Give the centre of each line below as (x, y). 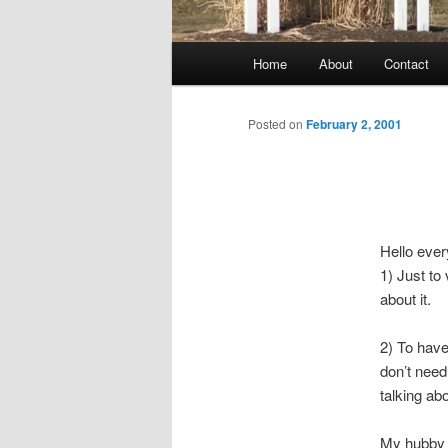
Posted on (277, 124)
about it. (405, 298)
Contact (407, 64)
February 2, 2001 (354, 124)
